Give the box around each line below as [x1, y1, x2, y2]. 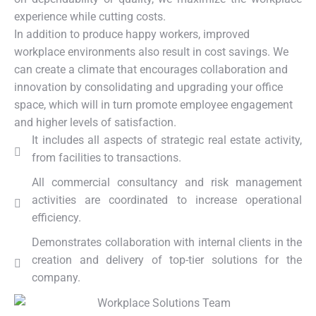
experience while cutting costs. [14, 10, 166, 23]
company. [32, 271, 80, 284]
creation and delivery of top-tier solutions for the [32, 253, 302, 267]
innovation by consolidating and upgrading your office [14, 80, 283, 94]
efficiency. [32, 211, 81, 224]
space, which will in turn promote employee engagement [14, 98, 293, 111]
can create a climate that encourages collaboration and [14, 63, 288, 76]
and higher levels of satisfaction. [14, 116, 176, 129]
